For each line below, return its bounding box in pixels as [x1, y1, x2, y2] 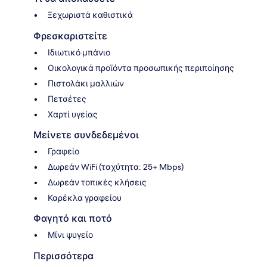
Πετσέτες [48, 94, 86, 105]
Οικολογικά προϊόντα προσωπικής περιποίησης [48, 63, 234, 74]
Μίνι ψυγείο [48, 229, 93, 241]
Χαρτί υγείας [48, 109, 98, 120]
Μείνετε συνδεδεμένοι [33, 129, 139, 141]
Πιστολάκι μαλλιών [48, 78, 124, 89]
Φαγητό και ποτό [33, 213, 112, 225]
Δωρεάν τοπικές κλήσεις [48, 177, 147, 188]
